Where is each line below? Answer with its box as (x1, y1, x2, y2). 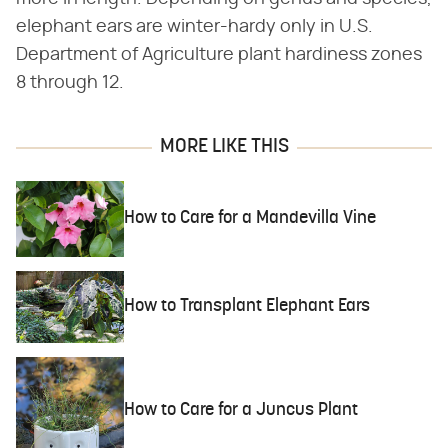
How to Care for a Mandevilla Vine (124, 209, 377, 229)
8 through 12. (16, 73, 124, 92)
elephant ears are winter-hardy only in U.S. (16, 17, 373, 36)
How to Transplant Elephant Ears (124, 297, 371, 317)
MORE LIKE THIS (159, 136, 289, 157)
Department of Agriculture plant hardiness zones (16, 45, 422, 64)
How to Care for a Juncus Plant (124, 401, 359, 421)
